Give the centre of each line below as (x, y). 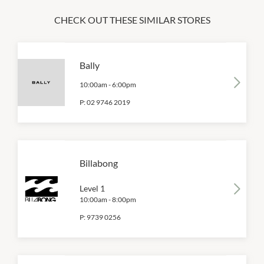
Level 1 (92, 189)
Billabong (99, 163)
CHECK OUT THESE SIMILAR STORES (132, 20)
